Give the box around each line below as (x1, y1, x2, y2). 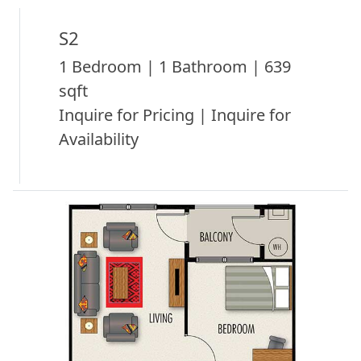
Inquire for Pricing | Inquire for (59, 103, 291, 126)
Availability (59, 127, 139, 150)
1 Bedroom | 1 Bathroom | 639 (59, 55, 291, 77)
